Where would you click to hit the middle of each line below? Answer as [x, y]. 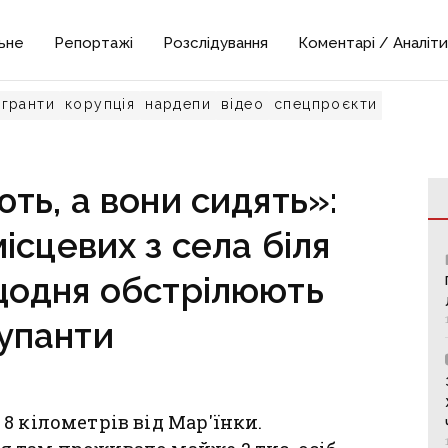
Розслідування [216, 43]
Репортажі [94, 43]
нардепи [178, 104]
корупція [100, 104]
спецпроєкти [326, 104]
